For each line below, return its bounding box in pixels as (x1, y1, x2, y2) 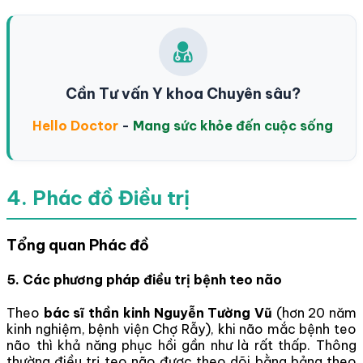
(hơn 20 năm (271, 305, 357, 322)
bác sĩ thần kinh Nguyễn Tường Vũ (43, 305, 272, 322)
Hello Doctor (32, 117, 118, 134)
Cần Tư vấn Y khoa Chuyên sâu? (65, 83, 301, 103)
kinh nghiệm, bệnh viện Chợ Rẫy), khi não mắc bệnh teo (6, 321, 357, 338)
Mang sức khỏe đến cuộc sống (133, 117, 333, 134)
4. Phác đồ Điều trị (6, 185, 190, 210)
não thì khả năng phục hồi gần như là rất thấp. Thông (6, 337, 357, 354)
